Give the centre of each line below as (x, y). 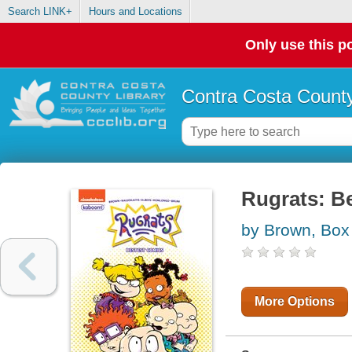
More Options (294, 302)
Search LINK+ (40, 12)
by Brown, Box (295, 230)
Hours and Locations (135, 12)
